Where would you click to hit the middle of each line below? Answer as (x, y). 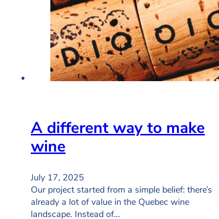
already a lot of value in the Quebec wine (110, 202)
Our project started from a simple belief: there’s (121, 189)
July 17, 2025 (57, 177)
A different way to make (118, 128)
